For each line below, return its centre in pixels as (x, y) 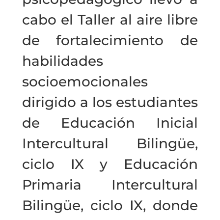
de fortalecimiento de (110, 40)
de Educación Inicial (110, 123)
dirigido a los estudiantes (110, 102)
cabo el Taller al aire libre (110, 19)
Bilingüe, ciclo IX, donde (110, 205)
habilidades (62, 61)
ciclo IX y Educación (110, 164)
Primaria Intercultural (110, 184)
